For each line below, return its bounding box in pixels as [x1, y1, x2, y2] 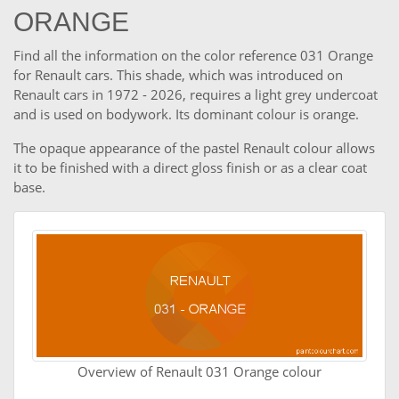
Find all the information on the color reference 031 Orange [13, 46, 373, 65]
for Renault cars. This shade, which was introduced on [13, 66, 343, 85]
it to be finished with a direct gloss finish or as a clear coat [13, 159, 367, 177]
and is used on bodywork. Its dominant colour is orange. [13, 105, 359, 124]
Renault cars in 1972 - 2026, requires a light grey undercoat [13, 85, 378, 104]
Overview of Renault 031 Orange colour [77, 362, 322, 381]
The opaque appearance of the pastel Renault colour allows [13, 139, 375, 158]
